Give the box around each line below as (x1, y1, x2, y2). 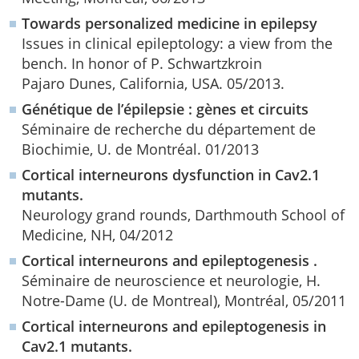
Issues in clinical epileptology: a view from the (22, 33, 333, 53)
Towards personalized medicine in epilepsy (22, 13, 317, 33)
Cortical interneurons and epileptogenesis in (22, 316, 326, 336)
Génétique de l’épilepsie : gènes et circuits (22, 99, 309, 119)
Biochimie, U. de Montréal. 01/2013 (22, 139, 259, 159)
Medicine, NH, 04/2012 (22, 224, 173, 244)
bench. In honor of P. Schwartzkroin (22, 53, 262, 73)
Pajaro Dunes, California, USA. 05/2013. (22, 73, 284, 93)
